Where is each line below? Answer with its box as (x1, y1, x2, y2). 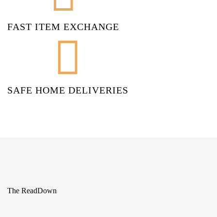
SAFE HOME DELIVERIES (7, 84, 128, 95)
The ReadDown (7, 186, 57, 195)
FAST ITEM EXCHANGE (7, 21, 119, 32)
